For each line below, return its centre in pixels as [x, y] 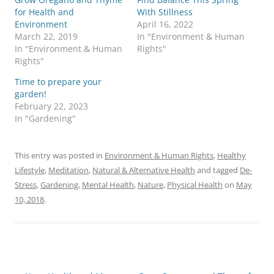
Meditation [68, 170]
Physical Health [195, 184]
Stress [26, 184]
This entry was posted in [60, 155]
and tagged [217, 170]
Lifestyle [30, 170]
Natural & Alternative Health [144, 170]
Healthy [231, 155]
